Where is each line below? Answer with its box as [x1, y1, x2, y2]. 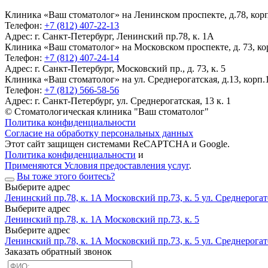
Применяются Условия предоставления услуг [5, 160, 189, 171]
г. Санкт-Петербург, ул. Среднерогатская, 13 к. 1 [35, 96, 231, 106]
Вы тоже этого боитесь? [17, 171, 115, 182]
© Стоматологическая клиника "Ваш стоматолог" [5, 106, 209, 117]
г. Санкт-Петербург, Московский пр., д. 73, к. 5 [35, 63, 226, 74]
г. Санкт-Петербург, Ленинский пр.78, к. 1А [35, 31, 214, 42]
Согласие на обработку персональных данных [5, 128, 193, 139]
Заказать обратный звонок [5, 246, 112, 257]
